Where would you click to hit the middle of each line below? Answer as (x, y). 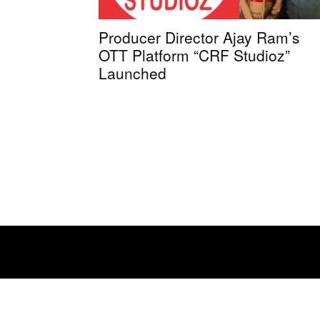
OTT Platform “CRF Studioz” (194, 55)
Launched (132, 72)
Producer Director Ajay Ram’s (199, 37)
